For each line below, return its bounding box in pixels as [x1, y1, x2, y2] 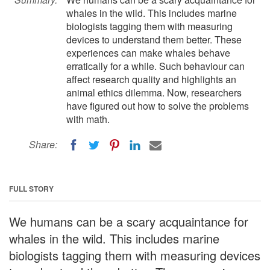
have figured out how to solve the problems [66, 99, 249, 113]
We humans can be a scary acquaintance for [9, 212, 248, 230]
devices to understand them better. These [66, 33, 242, 46]
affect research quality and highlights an [66, 72, 236, 86]
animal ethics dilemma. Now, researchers [66, 86, 242, 99]
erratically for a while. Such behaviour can [66, 59, 245, 73]
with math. [66, 112, 110, 126]
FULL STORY [9, 183, 54, 194]
